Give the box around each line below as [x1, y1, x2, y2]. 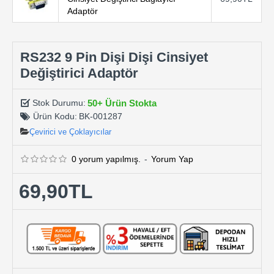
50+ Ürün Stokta [87, 97, 157, 108]
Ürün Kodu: [33, 111, 77, 121]
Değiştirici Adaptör [20, 65, 138, 81]
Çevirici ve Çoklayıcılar [29, 127, 111, 136]
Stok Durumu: [32, 98, 86, 108]
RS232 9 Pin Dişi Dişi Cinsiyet [20, 49, 208, 65]
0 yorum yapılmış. [71, 154, 141, 164]
